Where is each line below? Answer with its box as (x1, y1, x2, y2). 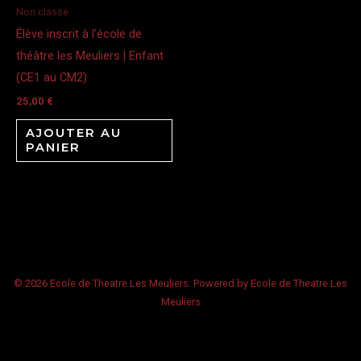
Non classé (16, 5, 68, 18)
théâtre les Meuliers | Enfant (16, 48, 164, 63)
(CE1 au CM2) (16, 69, 87, 85)
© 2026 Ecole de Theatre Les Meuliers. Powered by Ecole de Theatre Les (14, 277, 347, 290)
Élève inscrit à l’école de (16, 26, 142, 41)
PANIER (25, 140, 81, 156)
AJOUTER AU (25, 126, 122, 141)
